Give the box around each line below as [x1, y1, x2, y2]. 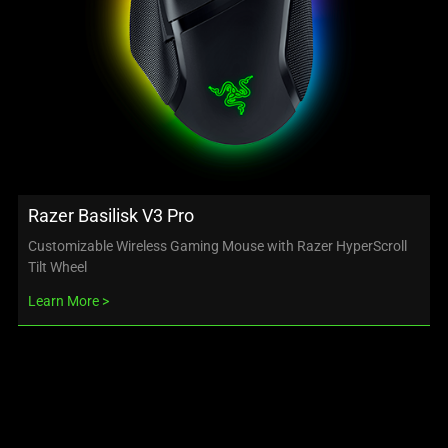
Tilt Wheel [28, 258, 87, 275]
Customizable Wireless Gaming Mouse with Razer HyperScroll [28, 237, 407, 254]
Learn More [28, 292, 99, 309]
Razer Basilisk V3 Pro [28, 204, 194, 226]
